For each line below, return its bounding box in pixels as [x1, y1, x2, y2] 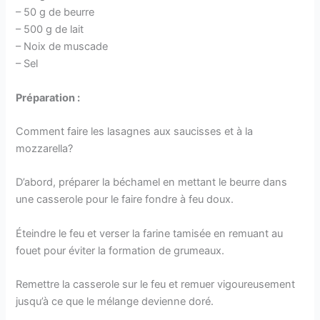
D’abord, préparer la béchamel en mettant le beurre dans [16, 176, 288, 189]
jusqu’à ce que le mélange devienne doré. [16, 295, 214, 309]
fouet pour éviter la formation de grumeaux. [16, 244, 225, 257]
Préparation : [16, 91, 81, 104]
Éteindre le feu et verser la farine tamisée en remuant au [16, 226, 284, 240]
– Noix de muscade [16, 40, 109, 54]
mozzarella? [16, 142, 74, 156]
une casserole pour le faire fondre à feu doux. [16, 193, 234, 206]
